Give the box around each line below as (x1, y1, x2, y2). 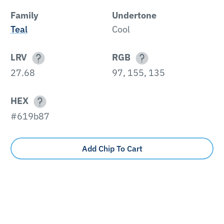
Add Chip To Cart (81, 143, 142, 153)
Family (10, 9, 38, 21)
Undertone (112, 9, 156, 21)
